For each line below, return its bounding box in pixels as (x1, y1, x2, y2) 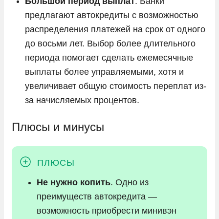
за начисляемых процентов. (25, 95, 139, 105)
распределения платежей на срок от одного (25, 24, 205, 34)
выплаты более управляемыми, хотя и (25, 66, 184, 77)
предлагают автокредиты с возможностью (25, 10, 198, 20)
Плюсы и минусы (12, 120, 104, 133)
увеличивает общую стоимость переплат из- (25, 81, 206, 91)
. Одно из (110, 177, 149, 187)
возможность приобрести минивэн (37, 205, 176, 216)
